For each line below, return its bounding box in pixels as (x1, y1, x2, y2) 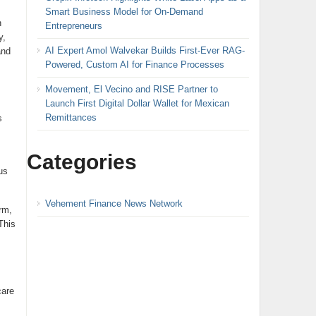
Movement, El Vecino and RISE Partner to (44, 83, 218, 95)
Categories (26, 150, 137, 174)
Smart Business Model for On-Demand (44, 6, 203, 17)
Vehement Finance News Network (44, 197, 183, 209)
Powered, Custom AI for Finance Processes (44, 59, 224, 70)
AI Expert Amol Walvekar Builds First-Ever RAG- (44, 44, 245, 56)
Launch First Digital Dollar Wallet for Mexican (44, 97, 229, 109)
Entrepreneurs (44, 20, 102, 31)
